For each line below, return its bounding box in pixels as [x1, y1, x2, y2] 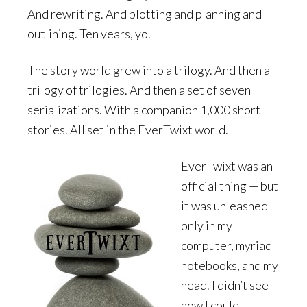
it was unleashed [181, 198, 268, 214]
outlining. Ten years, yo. [27, 26, 151, 42]
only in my [181, 218, 232, 234]
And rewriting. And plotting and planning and [27, 6, 262, 22]
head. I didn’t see [181, 278, 269, 293]
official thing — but [181, 178, 278, 194]
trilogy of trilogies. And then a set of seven [27, 82, 251, 98]
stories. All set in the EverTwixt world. [27, 122, 228, 138]
